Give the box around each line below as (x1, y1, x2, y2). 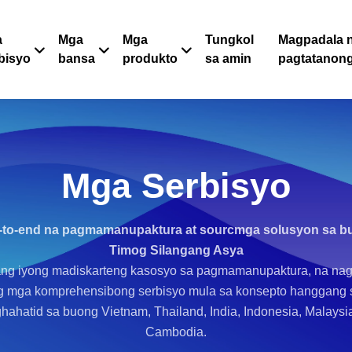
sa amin (205, 52, 251, 65)
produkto (123, 52, 178, 65)
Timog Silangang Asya (108, 244, 244, 257)
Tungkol (205, 33, 254, 46)
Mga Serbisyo (61, 166, 291, 206)
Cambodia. (145, 325, 207, 339)
